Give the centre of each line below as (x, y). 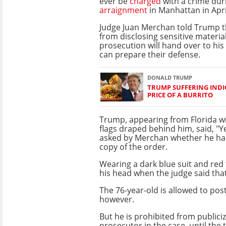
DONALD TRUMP (170, 78)
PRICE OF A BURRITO (180, 95)
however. (117, 199)
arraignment (123, 10)
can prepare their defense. (150, 54)
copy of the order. (133, 147)
